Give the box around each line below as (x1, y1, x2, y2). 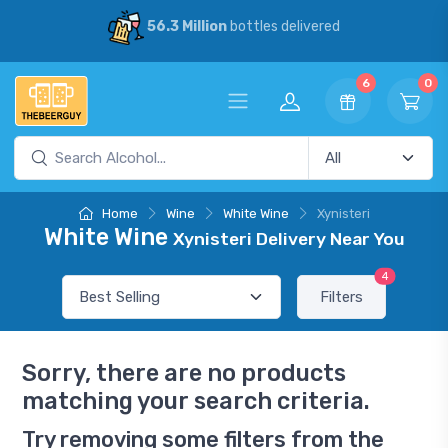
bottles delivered (226, 18, 340, 36)
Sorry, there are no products (22, 359, 346, 387)
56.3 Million (146, 18, 227, 36)
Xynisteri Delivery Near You (172, 229, 405, 249)
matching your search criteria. (22, 387, 370, 415)
